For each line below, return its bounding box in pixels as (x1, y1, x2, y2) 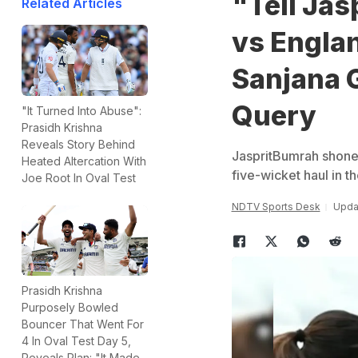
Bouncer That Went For (22, 317, 144, 332)
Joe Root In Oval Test (22, 170, 136, 185)
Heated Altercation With (22, 153, 146, 168)
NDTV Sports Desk (231, 201, 320, 213)
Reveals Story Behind (22, 137, 135, 151)
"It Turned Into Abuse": (22, 103, 141, 117)
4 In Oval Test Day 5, (22, 334, 131, 348)
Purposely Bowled (22, 300, 118, 315)
